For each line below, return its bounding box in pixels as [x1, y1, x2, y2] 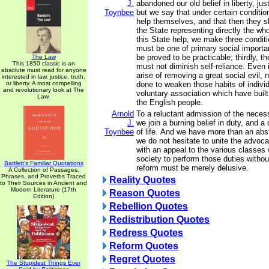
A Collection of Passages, [8, 166, 79, 173]
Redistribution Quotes [109, 214, 210, 225]
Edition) [33, 193, 54, 199]
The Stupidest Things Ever [7, 259, 80, 266]
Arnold [112, 109, 134, 118]
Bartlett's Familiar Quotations [4, 160, 83, 166]
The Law [31, 53, 56, 60]
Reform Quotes [109, 241, 178, 251]
